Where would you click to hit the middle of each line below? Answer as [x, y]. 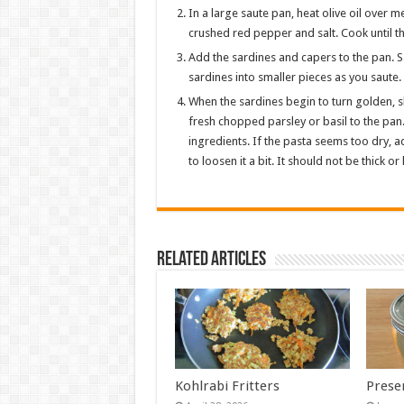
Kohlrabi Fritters [227, 386]
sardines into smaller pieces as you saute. [294, 78]
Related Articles [211, 261]
